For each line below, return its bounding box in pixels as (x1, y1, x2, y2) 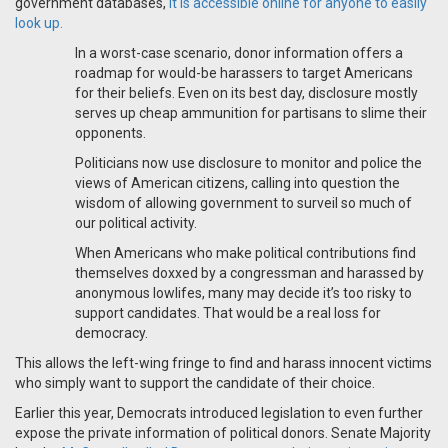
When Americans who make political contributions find (75, 245, 416, 262)
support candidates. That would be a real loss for (75, 305, 381, 322)
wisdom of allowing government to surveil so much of (75, 195, 412, 212)
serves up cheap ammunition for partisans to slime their (75, 105, 427, 122)
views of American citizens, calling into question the (75, 175, 400, 192)
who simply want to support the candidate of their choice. (15, 375, 375, 392)
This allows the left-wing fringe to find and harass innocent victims (15, 355, 432, 372)
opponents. (75, 125, 146, 142)
